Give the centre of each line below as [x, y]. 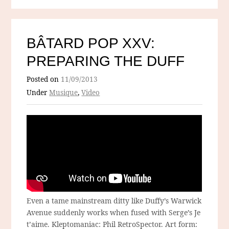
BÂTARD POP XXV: [91, 43]
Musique [64, 93]
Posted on [44, 79]
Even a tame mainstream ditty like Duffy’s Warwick [114, 201]
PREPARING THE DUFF [106, 61]
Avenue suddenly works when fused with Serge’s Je [114, 213]
